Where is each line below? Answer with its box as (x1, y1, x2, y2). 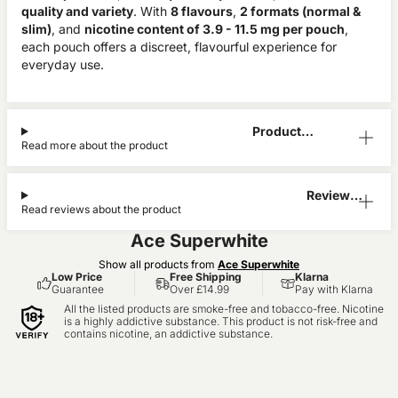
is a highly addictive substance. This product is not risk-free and (64, 314, 378, 328)
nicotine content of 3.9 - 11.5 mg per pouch (84, 21, 345, 36)
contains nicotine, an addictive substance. (64, 327, 273, 340)
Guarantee (52, 283, 104, 296)
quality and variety (21, 4, 133, 19)
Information (252, 139, 325, 155)
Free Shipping (170, 270, 242, 283)
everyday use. (21, 57, 104, 72)
